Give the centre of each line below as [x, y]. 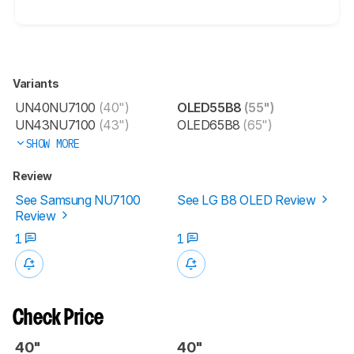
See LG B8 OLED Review [248, 200]
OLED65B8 [209, 124]
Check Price [58, 318]
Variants [37, 83]
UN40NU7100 [55, 107]
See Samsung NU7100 [78, 200]
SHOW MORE [53, 143]
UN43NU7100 [55, 124]
